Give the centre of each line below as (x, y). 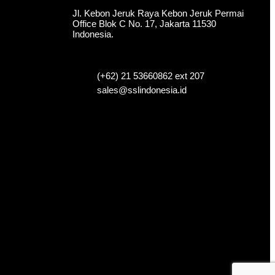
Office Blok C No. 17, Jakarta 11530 (144, 24)
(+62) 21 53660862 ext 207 (150, 76)
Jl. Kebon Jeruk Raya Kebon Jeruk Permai (158, 14)
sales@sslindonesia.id (141, 90)
